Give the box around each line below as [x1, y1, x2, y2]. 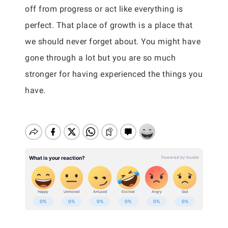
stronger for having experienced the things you [25, 69, 203, 79]
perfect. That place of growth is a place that [25, 20, 193, 30]
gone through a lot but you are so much [25, 53, 176, 63]
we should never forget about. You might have [25, 37, 201, 46]
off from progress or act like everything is [25, 4, 183, 14]
